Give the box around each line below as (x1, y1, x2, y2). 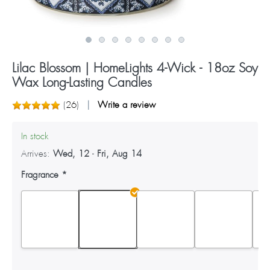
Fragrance (21, 169, 58, 181)
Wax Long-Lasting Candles (12, 75, 152, 90)
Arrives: (21, 148, 50, 160)
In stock (21, 130, 48, 142)
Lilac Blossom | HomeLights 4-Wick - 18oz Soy (12, 60, 258, 76)
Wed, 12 (53, 148, 89, 160)
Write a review (98, 99, 155, 111)
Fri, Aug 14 (97, 148, 142, 160)
